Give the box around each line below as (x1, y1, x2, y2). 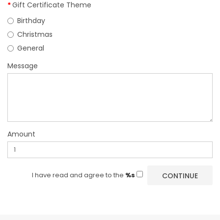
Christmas (17, 29, 53, 39)
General (17, 43, 44, 53)
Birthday (17, 16, 45, 26)
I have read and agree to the (32, 170, 125, 180)
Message (7, 61, 38, 71)
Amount (7, 129, 35, 139)
